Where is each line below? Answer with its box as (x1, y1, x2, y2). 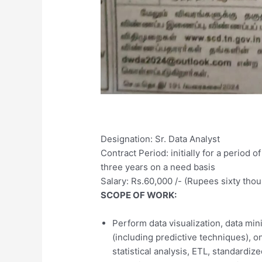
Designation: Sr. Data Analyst (101, 133, 220, 144)
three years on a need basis (101, 161, 216, 173)
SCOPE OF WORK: (101, 189, 177, 201)
